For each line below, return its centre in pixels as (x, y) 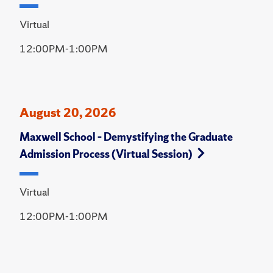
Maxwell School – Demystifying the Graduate (126, 137)
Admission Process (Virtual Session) (106, 154)
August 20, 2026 (68, 113)
